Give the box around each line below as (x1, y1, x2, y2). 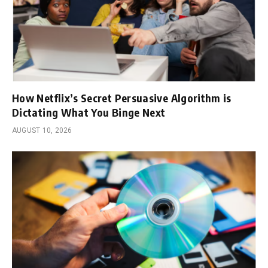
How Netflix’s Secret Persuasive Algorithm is (12, 90, 232, 105)
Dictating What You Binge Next (12, 105, 166, 119)
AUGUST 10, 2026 (12, 126, 72, 135)
